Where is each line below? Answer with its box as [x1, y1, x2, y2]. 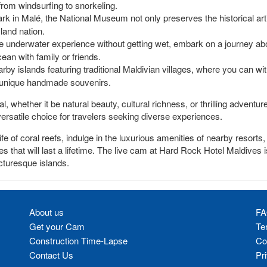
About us [29, 206, 64, 218]
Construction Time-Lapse [29, 234, 128, 247]
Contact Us [29, 249, 73, 261]
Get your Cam [29, 220, 85, 232]
